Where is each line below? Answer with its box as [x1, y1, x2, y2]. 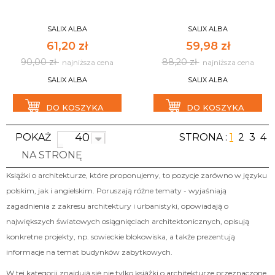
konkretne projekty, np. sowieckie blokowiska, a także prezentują [6, 232, 235, 241]
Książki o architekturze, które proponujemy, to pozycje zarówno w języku [6, 171, 267, 180]
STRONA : [179, 131, 227, 143]
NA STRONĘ [21, 149, 82, 161]
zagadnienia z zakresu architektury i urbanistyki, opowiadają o [6, 201, 228, 211]
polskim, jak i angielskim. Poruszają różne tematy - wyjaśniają [6, 186, 227, 195]
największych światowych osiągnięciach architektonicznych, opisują [6, 217, 249, 226]
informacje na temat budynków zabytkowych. [6, 247, 172, 257]
